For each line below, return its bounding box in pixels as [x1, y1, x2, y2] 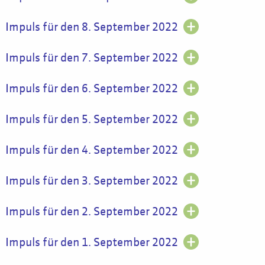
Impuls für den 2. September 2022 [5, 206, 178, 218]
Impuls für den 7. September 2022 [5, 52, 178, 64]
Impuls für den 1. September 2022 [5, 237, 178, 248]
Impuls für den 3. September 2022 [5, 175, 178, 187]
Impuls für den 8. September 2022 [5, 21, 178, 33]
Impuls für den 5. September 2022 [5, 114, 178, 125]
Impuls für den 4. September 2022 [5, 144, 178, 156]
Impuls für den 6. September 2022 [5, 83, 178, 95]
